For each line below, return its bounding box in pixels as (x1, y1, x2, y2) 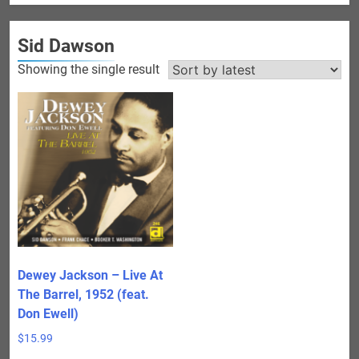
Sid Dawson (18, 34, 115, 57)
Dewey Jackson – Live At (18, 268, 163, 284)
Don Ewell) (18, 306, 79, 322)
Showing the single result (18, 61, 159, 77)
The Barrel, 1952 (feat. (18, 287, 149, 303)
